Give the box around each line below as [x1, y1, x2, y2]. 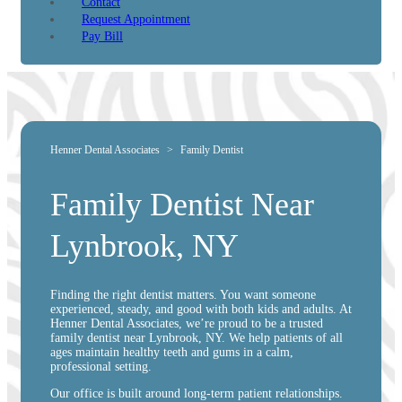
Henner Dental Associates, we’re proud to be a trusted [50, 316, 323, 330]
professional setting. [50, 359, 152, 373]
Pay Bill [82, 30, 123, 43]
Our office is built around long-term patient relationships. [50, 386, 343, 400]
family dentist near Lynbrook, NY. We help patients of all [50, 330, 343, 345]
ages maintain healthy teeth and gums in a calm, [50, 345, 293, 359]
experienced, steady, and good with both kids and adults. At [50, 301, 352, 316]
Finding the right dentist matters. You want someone [50, 287, 316, 301]
